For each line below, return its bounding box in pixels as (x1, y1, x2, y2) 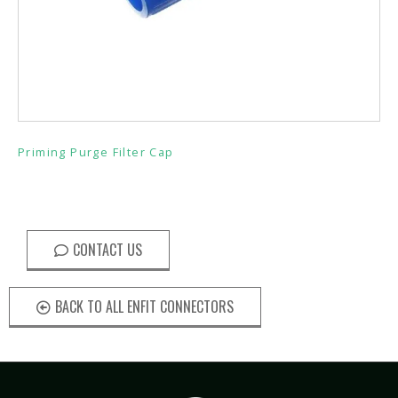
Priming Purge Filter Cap (18, 144, 174, 161)
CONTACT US (73, 239, 142, 261)
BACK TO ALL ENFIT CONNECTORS (55, 296, 234, 318)
